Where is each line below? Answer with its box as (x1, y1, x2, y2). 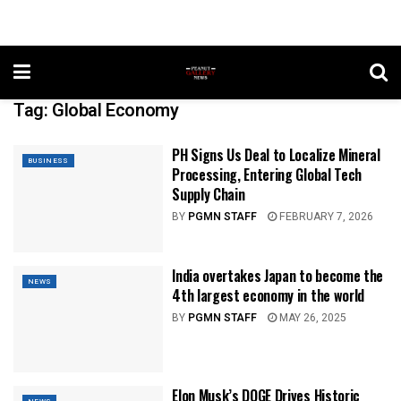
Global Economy (52, 98, 179, 124)
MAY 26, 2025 (277, 309, 347, 326)
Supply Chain (172, 183, 245, 205)
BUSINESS (28, 156, 69, 166)
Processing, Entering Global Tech (172, 164, 362, 185)
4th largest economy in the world (172, 284, 364, 306)
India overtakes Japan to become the (172, 264, 383, 286)
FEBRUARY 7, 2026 (277, 209, 374, 225)
